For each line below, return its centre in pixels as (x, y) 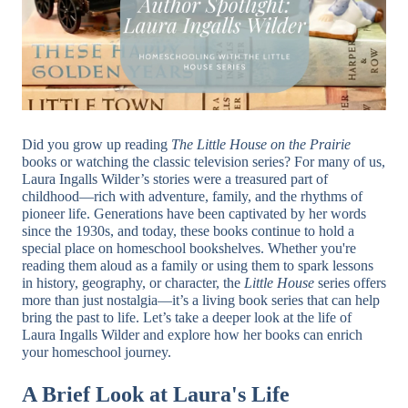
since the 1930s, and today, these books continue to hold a (188, 231)
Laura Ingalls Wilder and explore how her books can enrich (192, 335)
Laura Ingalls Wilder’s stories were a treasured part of (175, 179)
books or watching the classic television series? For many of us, (204, 162)
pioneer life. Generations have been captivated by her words (194, 214)
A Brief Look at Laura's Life (156, 394)
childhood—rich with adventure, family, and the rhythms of (192, 196)
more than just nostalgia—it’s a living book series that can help (201, 300)
